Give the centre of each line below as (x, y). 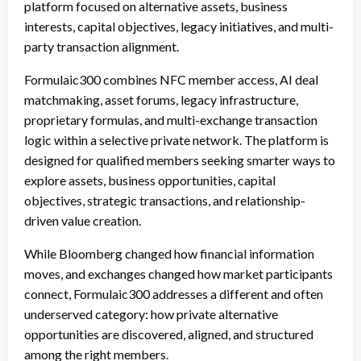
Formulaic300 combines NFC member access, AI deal (171, 79)
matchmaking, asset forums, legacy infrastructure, (161, 99)
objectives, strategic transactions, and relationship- (165, 200)
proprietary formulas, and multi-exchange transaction (171, 119)
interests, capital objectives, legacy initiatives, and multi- (179, 26)
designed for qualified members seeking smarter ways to (180, 160)
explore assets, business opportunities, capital (150, 180)
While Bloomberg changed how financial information (169, 253)
